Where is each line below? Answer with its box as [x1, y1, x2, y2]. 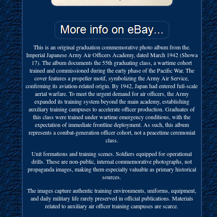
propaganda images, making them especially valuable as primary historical [27, 165, 196, 173]
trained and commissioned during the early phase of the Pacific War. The [29, 66, 194, 74]
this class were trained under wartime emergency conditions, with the [33, 112, 191, 121]
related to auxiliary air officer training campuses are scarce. [45, 201, 179, 210]
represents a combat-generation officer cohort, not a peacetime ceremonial [28, 128, 195, 136]
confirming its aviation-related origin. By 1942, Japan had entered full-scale [26, 81, 198, 90]
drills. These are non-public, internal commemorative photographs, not [31, 157, 192, 165]
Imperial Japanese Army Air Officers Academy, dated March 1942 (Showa [26, 50, 198, 59]
